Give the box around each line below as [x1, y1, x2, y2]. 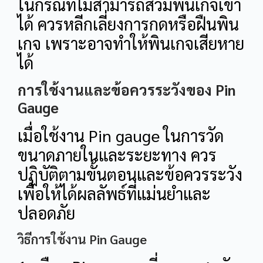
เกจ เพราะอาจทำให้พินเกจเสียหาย [18, 32, 244, 54]
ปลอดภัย [18, 201, 75, 223]
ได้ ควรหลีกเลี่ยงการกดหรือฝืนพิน [18, 13, 239, 35]
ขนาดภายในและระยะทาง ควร [18, 143, 217, 165]
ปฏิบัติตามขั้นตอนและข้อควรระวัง [18, 163, 242, 184]
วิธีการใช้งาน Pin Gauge [18, 231, 147, 248]
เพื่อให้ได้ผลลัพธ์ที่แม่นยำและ [18, 182, 211, 204]
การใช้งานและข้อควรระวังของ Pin [18, 79, 236, 99]
